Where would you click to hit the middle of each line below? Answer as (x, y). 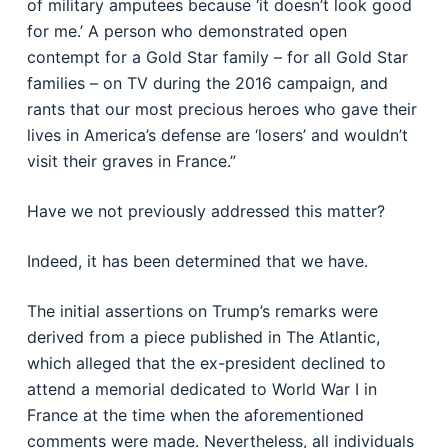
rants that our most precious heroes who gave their (221, 109)
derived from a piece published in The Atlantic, (203, 337)
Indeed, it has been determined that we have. (197, 261)
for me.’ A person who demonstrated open (186, 31)
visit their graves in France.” (131, 161)
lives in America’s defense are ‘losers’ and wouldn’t (217, 135)
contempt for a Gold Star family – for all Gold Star (217, 57)
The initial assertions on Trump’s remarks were (202, 311)
